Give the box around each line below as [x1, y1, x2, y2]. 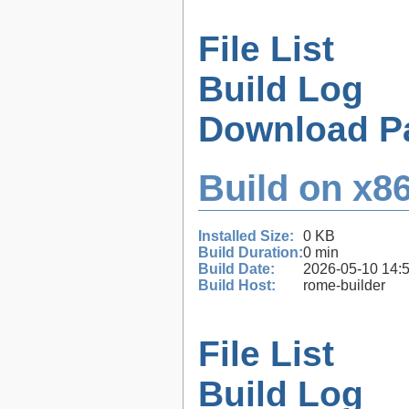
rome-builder [303, 277, 385, 293]
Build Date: [198, 260, 275, 277]
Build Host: [198, 277, 276, 293]
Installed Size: [198, 227, 294, 244]
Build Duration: [198, 244, 303, 260]
